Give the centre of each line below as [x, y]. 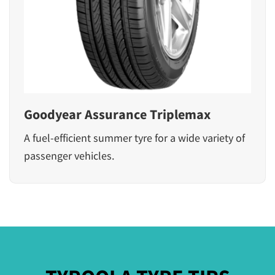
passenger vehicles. [69, 155]
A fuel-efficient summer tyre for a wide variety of [134, 137]
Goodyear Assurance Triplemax [117, 114]
